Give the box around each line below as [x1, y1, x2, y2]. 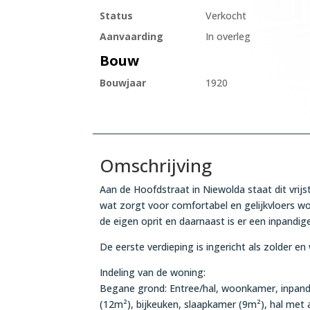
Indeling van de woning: [100, 265, 206, 279]
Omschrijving [100, 152, 212, 178]
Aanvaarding [100, 30, 164, 44]
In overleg [205, 30, 250, 44]
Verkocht [205, 9, 246, 23]
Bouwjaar [100, 76, 147, 90]
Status [100, 9, 134, 23]
